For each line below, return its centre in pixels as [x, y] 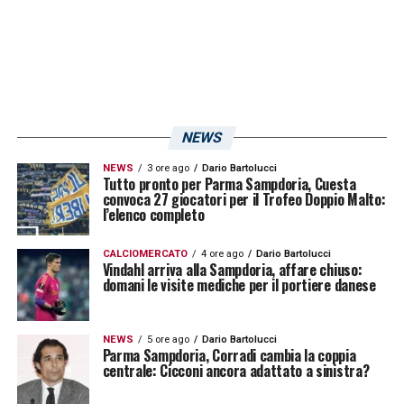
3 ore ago [168, 168]
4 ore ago [222, 253]
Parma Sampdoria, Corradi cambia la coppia [229, 355]
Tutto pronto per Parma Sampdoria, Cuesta [229, 184]
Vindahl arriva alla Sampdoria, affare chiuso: [232, 269]
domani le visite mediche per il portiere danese [239, 285]
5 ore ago [168, 339]
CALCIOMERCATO [145, 253]
